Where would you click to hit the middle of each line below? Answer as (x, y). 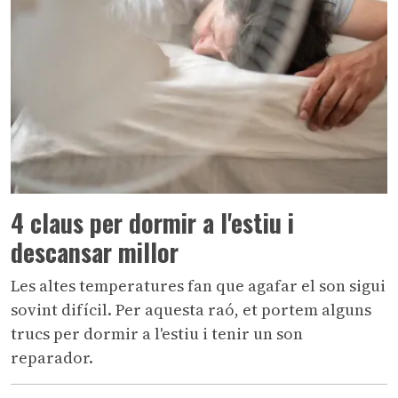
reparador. (52, 358)
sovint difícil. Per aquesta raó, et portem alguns (191, 310)
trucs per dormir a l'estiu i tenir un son (157, 334)
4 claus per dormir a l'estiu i (152, 223)
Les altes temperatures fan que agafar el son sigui (198, 286)
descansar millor (95, 252)
